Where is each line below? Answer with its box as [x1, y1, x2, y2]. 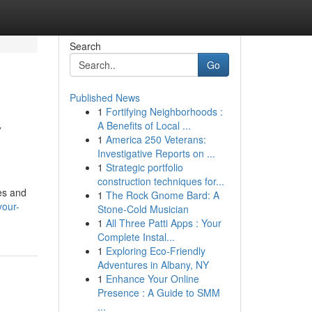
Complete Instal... [97, 230, 175, 244]
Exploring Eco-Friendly [105, 244, 205, 258]
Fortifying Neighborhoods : [105, 104, 223, 118]
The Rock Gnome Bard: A [105, 188, 219, 202]
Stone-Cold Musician [97, 202, 189, 216]
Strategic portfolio [105, 160, 183, 174]
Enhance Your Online [105, 272, 199, 286]
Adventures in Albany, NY [97, 258, 209, 272]
